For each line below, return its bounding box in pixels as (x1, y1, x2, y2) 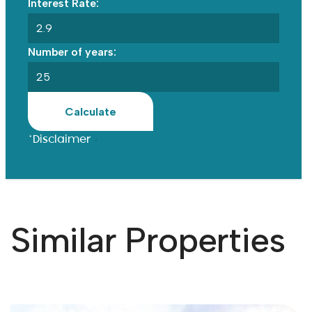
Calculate (64, 104, 116, 118)
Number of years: (27, 45, 116, 59)
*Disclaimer (27, 134, 94, 146)
